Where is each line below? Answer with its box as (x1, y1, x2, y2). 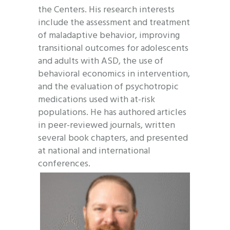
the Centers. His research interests (38, 3, 175, 18)
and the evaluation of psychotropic (38, 80, 179, 95)
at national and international (38, 144, 150, 159)
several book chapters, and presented (38, 131, 188, 146)
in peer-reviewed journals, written (38, 118, 175, 133)
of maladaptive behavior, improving (38, 28, 180, 44)
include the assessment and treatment (38, 15, 190, 31)
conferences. (38, 157, 90, 172)
